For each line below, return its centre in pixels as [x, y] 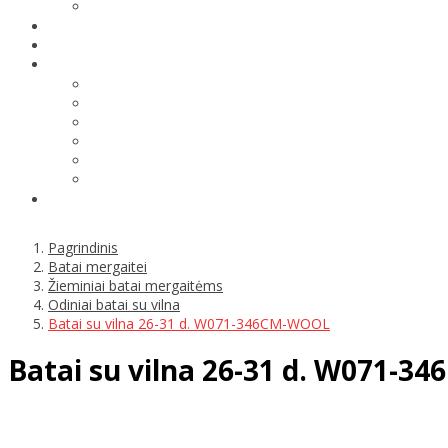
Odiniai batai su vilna [114, 304]
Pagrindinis [83, 247]
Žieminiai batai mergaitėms [135, 285]
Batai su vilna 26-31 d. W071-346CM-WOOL [189, 323]
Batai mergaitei [97, 266]
